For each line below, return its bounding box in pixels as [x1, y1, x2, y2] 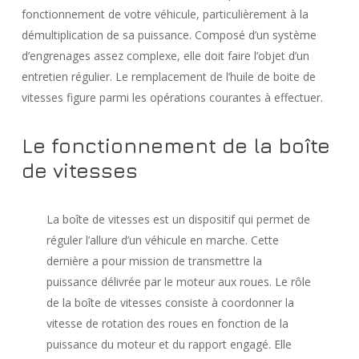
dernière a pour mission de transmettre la [46, 253, 263, 268]
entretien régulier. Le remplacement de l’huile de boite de [21, 69, 316, 84]
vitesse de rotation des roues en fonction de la [46, 316, 289, 331]
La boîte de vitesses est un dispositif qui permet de [46, 212, 311, 227]
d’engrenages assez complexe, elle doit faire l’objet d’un [21, 48, 309, 63]
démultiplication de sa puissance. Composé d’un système [21, 27, 317, 42]
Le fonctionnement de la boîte [21, 133, 330, 158]
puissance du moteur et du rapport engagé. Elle [46, 337, 292, 352]
